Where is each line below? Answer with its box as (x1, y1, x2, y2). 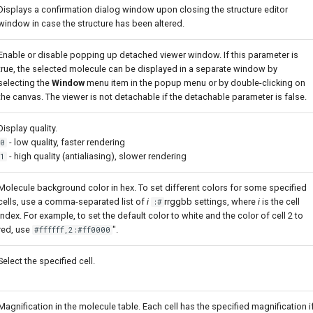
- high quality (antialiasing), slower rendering (7, 151, 187, 161)
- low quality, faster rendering (7, 137, 126, 147)
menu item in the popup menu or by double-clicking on (85, 78, 305, 88)
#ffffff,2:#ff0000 (34, 225, 111, 235)
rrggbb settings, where (164, 196, 259, 207)
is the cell (260, 196, 300, 207)
